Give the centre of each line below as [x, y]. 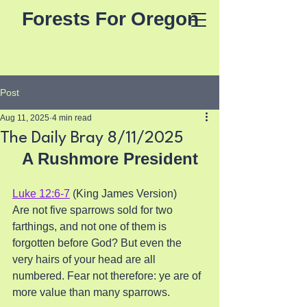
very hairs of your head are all [85, 259]
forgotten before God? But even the [98, 243]
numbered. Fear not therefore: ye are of [108, 276]
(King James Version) [123, 194]
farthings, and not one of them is [91, 226]
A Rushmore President [110, 159]
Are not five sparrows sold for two [94, 210]
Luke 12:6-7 [41, 194]
